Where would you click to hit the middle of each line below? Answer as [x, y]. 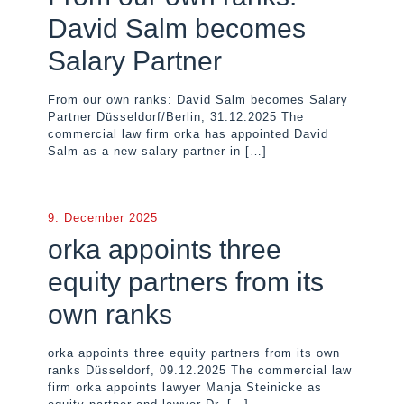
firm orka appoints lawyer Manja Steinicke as [185, 387]
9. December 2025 [103, 218]
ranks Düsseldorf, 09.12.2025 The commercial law [200, 370]
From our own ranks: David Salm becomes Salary [198, 100]
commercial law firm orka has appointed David [188, 134]
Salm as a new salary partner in [144, 151]
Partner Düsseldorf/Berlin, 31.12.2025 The [176, 117]
